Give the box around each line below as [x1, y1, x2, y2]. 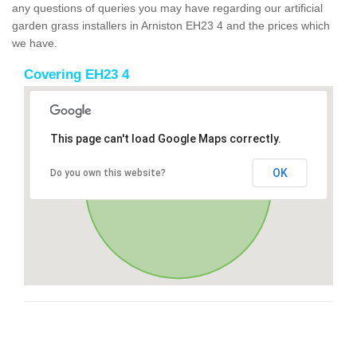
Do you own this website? [49, 167, 166, 178]
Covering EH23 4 [24, 66, 129, 82]
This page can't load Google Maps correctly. [49, 131, 281, 145]
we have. [12, 36, 57, 49]
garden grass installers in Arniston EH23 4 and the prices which [12, 18, 330, 32]
